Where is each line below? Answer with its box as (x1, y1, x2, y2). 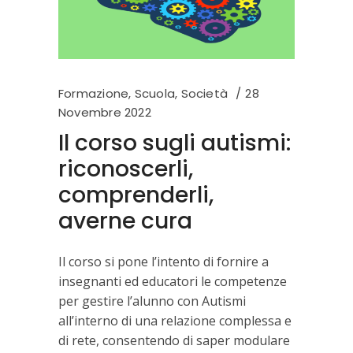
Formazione (58, 84, 129, 102)
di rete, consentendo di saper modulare (58, 331, 290, 349)
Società (180, 84, 229, 102)
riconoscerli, (58, 153, 193, 184)
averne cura (58, 205, 192, 236)
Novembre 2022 (58, 103, 151, 121)
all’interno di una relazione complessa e (58, 311, 292, 329)
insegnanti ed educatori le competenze (58, 272, 287, 290)
